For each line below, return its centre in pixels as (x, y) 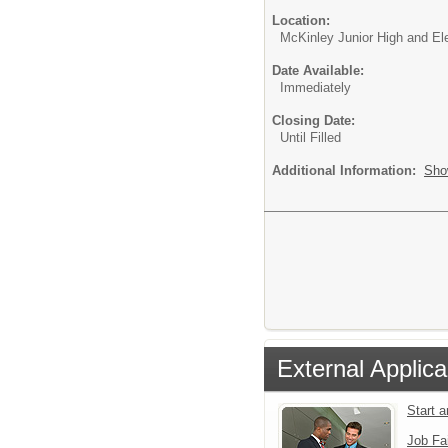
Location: (301, 20)
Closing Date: (313, 120)
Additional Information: (348, 170)
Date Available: (318, 70)
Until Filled (310, 137)
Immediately (315, 87)
